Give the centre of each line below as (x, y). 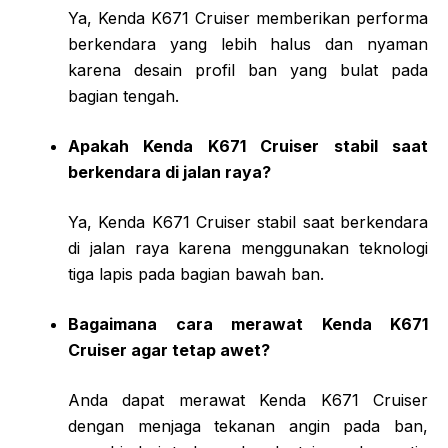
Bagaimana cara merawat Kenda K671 (248, 323)
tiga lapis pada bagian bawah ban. (196, 273)
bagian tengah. (123, 95)
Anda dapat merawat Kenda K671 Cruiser (248, 399)
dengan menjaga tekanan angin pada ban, (248, 425)
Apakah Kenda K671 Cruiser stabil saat (248, 145)
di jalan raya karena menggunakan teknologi (248, 247)
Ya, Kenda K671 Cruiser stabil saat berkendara (248, 221)
